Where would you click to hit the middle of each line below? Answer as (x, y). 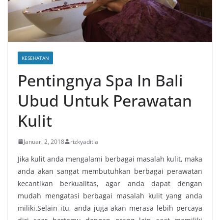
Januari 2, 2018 (44, 141)
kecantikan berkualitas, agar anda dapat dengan (110, 183)
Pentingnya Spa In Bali (100, 80)
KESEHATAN (35, 58)
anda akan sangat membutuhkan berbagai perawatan (110, 171)
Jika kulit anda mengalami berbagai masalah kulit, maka (110, 159)
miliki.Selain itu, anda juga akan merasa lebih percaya (110, 208)
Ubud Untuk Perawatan (105, 100)
